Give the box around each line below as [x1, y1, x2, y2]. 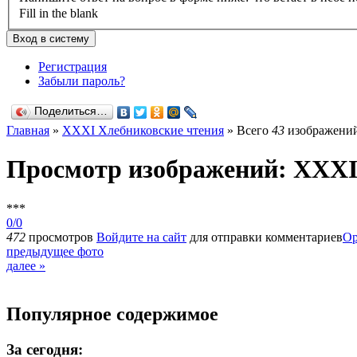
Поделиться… [34, 105, 108, 118]
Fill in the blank [19, 6, 98, 21]
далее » [6, 258, 45, 273]
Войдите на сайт [96, 229, 186, 244]
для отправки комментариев [186, 229, 343, 244]
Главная [6, 124, 49, 138]
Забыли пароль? [38, 74, 125, 88]
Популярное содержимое [6, 303, 218, 324]
